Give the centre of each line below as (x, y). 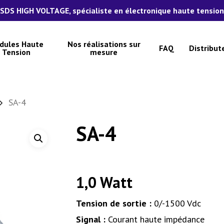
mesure (104, 52)
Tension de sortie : (113, 203)
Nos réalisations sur (104, 44)
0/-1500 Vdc (176, 203)
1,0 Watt (104, 182)
